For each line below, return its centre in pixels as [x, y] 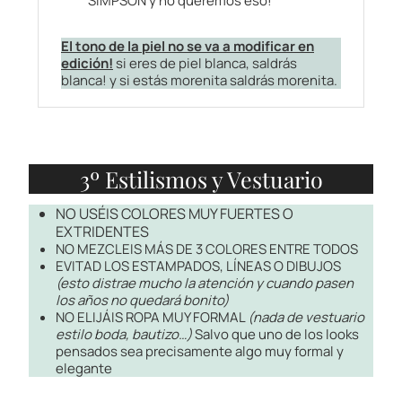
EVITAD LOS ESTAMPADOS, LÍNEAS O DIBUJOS [198, 267]
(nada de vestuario [306, 318]
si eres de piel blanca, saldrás [205, 64]
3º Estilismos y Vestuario [201, 179]
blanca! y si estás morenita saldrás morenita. [201, 81]
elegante [84, 369]
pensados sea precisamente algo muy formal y [200, 352]
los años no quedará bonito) [142, 301]
